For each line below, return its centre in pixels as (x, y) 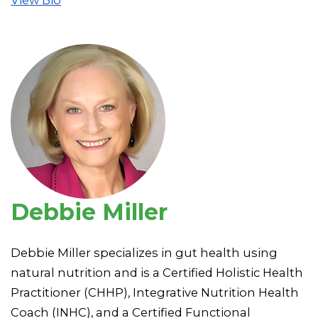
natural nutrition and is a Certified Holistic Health (157, 272)
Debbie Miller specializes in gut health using (144, 252)
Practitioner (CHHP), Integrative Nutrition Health (155, 292)
